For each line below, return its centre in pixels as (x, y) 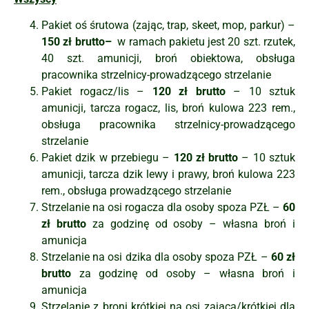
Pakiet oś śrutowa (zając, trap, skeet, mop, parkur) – (168, 26)
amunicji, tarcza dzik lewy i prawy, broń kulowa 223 (168, 175)
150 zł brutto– (77, 42)
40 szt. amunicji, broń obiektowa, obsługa (168, 59)
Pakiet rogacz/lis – (97, 92)
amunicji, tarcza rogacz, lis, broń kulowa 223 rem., (168, 108)
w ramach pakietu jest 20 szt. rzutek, (203, 42)
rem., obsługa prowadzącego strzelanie (136, 191)
